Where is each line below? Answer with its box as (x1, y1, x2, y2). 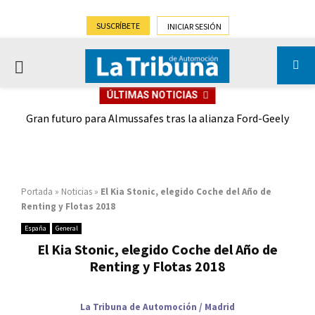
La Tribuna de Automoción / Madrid (80, 301, 235, 313)
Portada (21, 186, 53, 198)
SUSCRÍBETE (96, 20, 140, 31)
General (56, 224, 78, 233)
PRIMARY (13, 56, 75, 77)
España (25, 224, 46, 233)
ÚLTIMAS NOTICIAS (106, 89, 198, 101)
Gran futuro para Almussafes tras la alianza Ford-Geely (26, 111, 289, 125)
